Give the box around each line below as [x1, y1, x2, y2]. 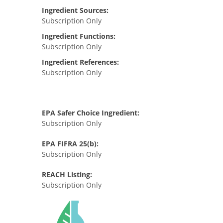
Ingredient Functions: [42, 31, 115, 41]
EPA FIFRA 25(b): [42, 139, 99, 148]
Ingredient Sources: [42, 5, 109, 15]
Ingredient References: [42, 57, 119, 67]
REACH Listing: [42, 170, 92, 179]
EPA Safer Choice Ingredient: [42, 108, 139, 117]
